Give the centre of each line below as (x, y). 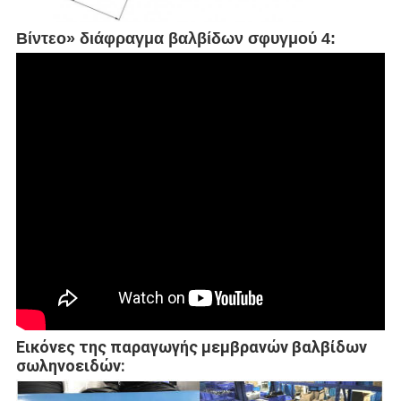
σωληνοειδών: (70, 366)
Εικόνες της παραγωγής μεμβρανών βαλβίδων (191, 347)
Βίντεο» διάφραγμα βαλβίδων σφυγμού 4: (175, 39)
